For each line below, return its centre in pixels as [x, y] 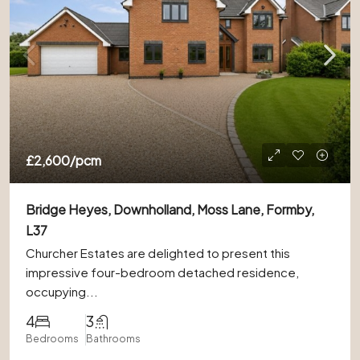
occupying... [62, 291]
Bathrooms [113, 339]
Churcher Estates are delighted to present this [158, 253]
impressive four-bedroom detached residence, [162, 272]
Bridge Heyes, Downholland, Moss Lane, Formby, [170, 209]
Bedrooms [52, 339]
